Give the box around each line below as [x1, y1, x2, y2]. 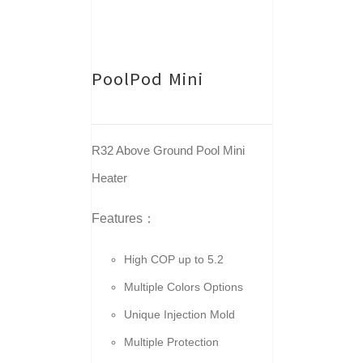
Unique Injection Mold [123, 308, 235, 321]
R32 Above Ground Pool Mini [91, 143, 245, 157]
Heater [91, 171, 134, 185]
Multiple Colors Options [123, 280, 243, 293]
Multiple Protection [123, 335, 222, 348]
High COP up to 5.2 [123, 253, 224, 266]
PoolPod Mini [91, 70, 203, 87]
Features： [91, 211, 156, 225]
